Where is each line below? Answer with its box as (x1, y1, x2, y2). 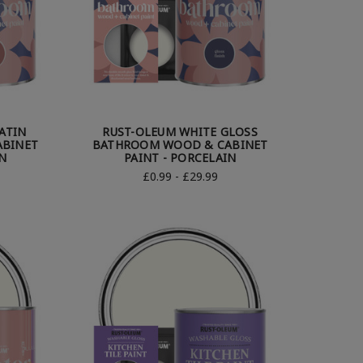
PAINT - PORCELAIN (124, 150, 237, 166)
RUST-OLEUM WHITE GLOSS (102, 124, 258, 140)
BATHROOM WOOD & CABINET (92, 137, 268, 153)
